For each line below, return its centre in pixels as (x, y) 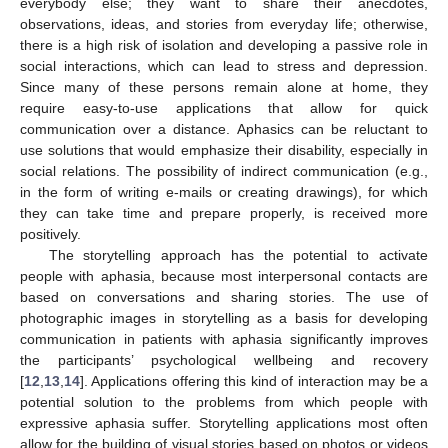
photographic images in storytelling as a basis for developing (224, 318)
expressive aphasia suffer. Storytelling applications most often (224, 423)
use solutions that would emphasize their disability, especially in (224, 150)
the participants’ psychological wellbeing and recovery (224, 360)
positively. (50, 234)
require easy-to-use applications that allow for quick (224, 108)
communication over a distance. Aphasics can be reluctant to (224, 129)
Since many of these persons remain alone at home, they (224, 87)
